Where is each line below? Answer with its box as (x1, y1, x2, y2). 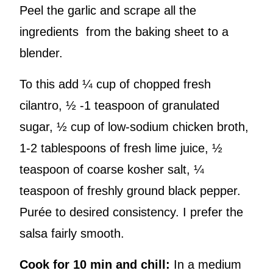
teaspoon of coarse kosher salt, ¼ (19, 163, 204, 177)
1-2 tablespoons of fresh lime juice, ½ (19, 141, 222, 155)
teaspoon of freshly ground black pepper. (19, 184, 241, 198)
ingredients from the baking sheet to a (19, 25, 229, 39)
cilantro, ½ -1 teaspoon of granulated (19, 99, 219, 113)
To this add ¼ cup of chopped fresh (19, 77, 211, 91)
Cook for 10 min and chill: (19, 258, 170, 272)
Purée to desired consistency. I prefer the (19, 205, 243, 219)
